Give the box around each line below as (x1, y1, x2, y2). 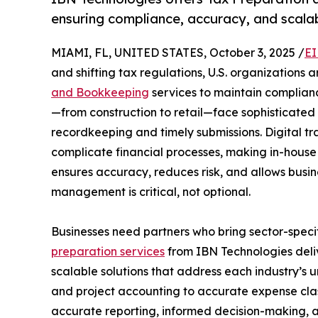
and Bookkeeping (51, 84, 149, 99)
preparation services (51, 243, 165, 258)
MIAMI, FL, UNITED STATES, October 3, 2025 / (51, 45, 305, 60)
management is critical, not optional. (51, 184, 251, 199)
